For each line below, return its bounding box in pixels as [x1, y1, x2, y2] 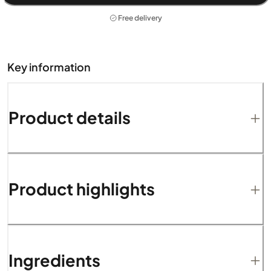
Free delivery [118, 13, 163, 22]
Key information [7, 59, 91, 74]
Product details [8, 107, 131, 128]
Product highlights [8, 178, 155, 200]
